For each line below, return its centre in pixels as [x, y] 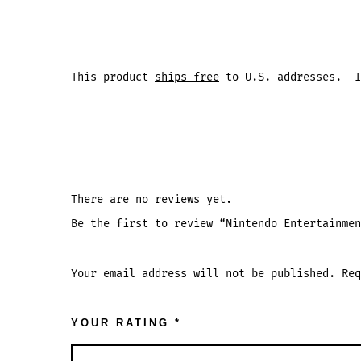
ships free [187, 77]
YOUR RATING [123, 322]
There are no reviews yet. [151, 199]
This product [113, 77]
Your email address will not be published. [203, 273]
